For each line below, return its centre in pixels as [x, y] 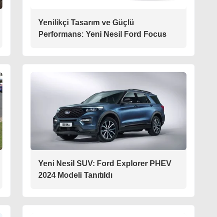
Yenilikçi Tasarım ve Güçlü [86, 23]
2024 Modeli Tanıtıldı [75, 175]
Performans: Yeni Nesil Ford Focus [102, 34]
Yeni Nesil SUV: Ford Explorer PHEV [105, 164]
